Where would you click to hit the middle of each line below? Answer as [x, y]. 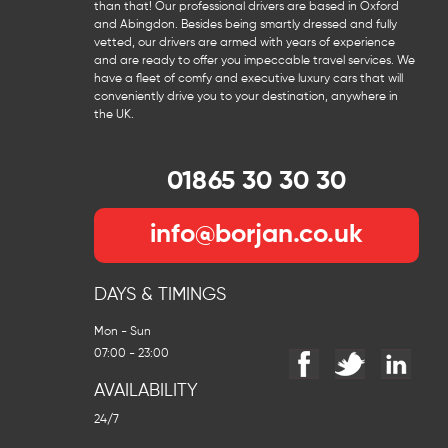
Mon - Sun [122, 331]
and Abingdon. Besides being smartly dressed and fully [245, 24]
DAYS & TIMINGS [159, 294]
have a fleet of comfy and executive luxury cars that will [248, 78]
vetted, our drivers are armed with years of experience [244, 42]
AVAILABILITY [145, 390]
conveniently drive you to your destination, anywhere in [245, 96]
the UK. [113, 114]
